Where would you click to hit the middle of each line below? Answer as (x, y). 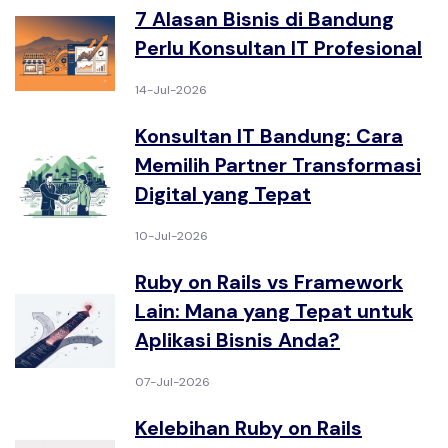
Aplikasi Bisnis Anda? (237, 340)
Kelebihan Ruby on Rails (248, 428)
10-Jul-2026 (171, 236)
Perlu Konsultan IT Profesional (278, 48)
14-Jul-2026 (171, 90)
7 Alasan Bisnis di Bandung (264, 19)
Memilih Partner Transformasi (278, 165)
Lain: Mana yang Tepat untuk (274, 311)
